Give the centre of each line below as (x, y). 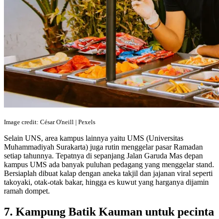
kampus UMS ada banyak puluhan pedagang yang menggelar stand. (109, 164)
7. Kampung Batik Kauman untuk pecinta (109, 211)
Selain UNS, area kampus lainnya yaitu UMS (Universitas (94, 138)
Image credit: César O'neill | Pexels (50, 122)
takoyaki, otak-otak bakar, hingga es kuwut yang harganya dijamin (106, 182)
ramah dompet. (27, 191)
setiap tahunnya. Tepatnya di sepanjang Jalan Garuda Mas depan (103, 155)
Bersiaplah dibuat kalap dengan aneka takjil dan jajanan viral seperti (108, 173)
